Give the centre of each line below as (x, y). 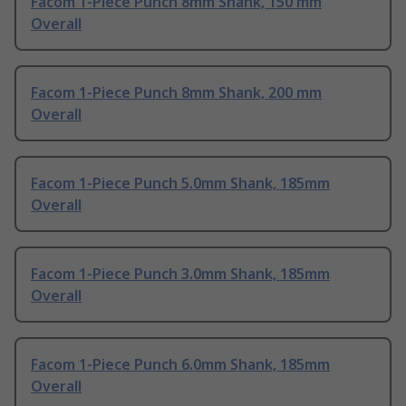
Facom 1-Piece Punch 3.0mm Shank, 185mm (180, 274)
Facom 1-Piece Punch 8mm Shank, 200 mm (176, 93)
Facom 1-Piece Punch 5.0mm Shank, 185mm (180, 184)
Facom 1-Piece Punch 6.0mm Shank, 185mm (180, 365)
